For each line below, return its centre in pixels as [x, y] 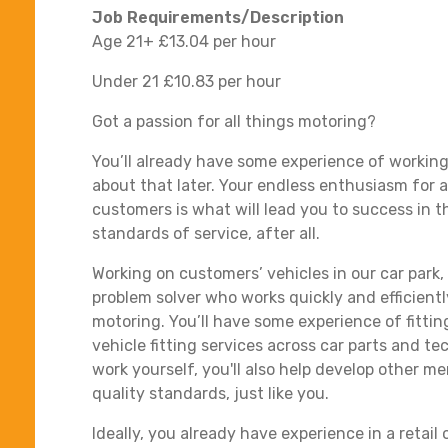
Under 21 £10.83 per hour [188, 81]
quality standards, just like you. [210, 393]
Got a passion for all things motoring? [234, 121]
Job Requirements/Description [218, 17]
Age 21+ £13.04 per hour [186, 41]
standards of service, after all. [208, 233]
